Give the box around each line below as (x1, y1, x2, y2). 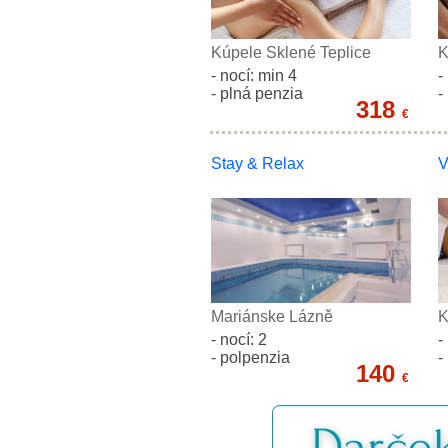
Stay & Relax (211, 155, 304, 173)
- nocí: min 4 (211, 67, 297, 85)
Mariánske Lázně (211, 308, 333, 326)
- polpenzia (211, 349, 290, 367)
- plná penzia (211, 85, 303, 103)
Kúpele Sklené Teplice (211, 44, 371, 62)
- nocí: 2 (211, 331, 267, 349)
